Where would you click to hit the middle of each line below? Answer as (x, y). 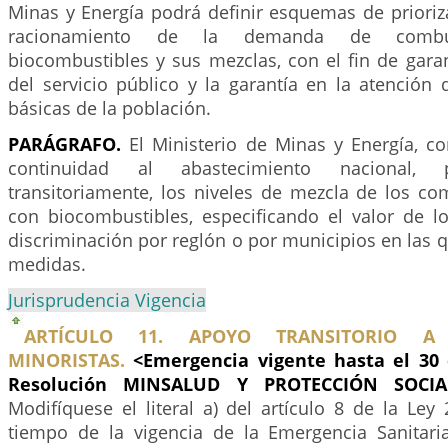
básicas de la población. (109, 108)
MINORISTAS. (66, 360)
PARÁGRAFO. (64, 144)
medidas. (47, 264)
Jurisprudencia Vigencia (107, 300)
